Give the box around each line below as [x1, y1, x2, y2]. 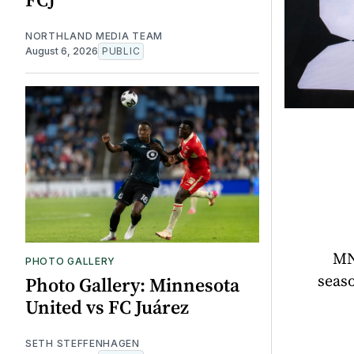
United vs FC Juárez [25, 293, 189, 320]
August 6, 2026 [25, 45, 98, 58]
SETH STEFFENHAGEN [25, 337, 140, 349]
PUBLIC [102, 45, 141, 58]
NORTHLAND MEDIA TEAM [25, 30, 163, 43]
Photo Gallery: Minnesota [25, 271, 239, 298]
